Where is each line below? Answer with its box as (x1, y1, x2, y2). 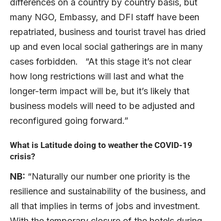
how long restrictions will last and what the (10, 71, 184, 82)
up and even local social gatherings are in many (10, 41, 203, 52)
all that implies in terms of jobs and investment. (10, 201, 200, 212)
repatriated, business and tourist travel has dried (10, 27, 206, 37)
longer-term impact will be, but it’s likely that (10, 86, 189, 97)
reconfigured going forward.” (10, 115, 128, 126)
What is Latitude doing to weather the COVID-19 (10, 140, 192, 150)
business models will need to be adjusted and (10, 101, 195, 111)
